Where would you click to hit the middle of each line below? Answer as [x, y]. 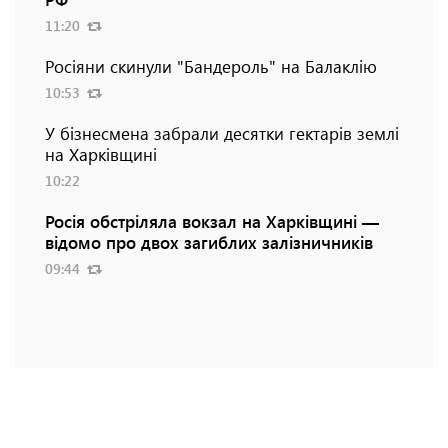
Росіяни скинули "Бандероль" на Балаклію [211, 65]
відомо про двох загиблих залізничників [209, 241]
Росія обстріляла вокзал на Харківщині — [212, 220]
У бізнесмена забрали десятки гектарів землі [222, 132]
